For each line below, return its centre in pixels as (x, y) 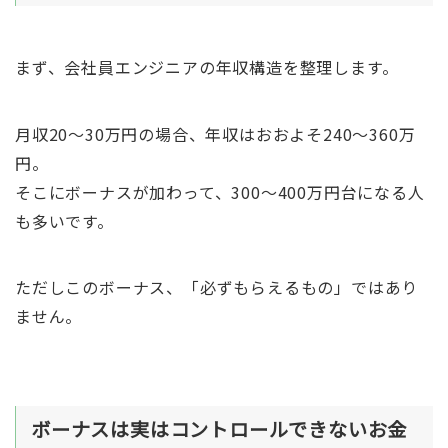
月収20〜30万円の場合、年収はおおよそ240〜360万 (215, 133)
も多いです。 (64, 220)
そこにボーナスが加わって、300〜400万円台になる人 (219, 191)
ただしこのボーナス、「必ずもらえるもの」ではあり (216, 286)
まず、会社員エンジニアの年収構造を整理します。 (206, 67)
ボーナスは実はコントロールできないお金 (219, 429)
